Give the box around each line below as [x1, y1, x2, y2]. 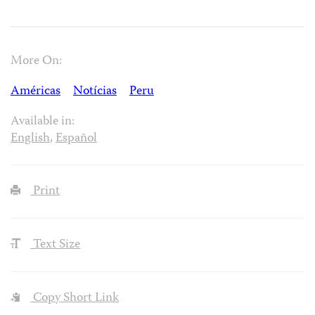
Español [56, 128, 97, 149]
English [11, 128, 50, 149]
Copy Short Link [30, 288, 120, 309]
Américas [11, 81, 60, 102]
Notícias [72, 81, 117, 102]
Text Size [30, 235, 81, 256]
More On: [11, 51, 62, 72]
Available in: [11, 111, 75, 132]
